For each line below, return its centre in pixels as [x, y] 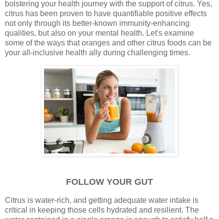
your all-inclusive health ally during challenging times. [98, 53]
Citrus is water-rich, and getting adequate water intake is [102, 200]
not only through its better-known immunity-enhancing [97, 23]
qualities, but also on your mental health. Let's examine [99, 33]
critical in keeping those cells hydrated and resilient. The [102, 210]
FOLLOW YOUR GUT [109, 182]
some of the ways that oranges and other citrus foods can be [108, 43]
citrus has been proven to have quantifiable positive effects [106, 14]
